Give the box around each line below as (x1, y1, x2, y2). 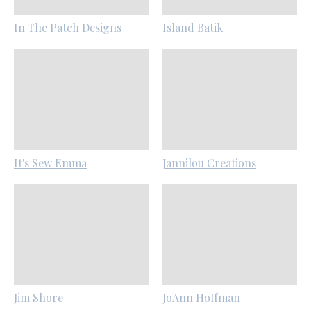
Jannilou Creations (162, 155, 256, 170)
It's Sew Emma (14, 155, 87, 170)
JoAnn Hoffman (162, 290, 240, 305)
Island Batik (162, 20, 223, 35)
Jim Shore (14, 290, 63, 305)
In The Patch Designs (14, 20, 121, 35)
